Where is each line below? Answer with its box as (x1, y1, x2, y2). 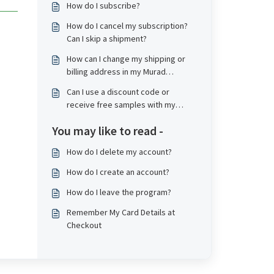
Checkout (66, 220, 102, 231)
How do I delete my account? (66, 146, 172, 157)
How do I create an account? (66, 166, 169, 177)
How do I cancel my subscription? (66, 20, 188, 31)
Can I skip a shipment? (66, 33, 147, 44)
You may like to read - (51, 123, 163, 138)
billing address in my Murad (66, 66, 166, 77)
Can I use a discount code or (66, 86, 169, 97)
